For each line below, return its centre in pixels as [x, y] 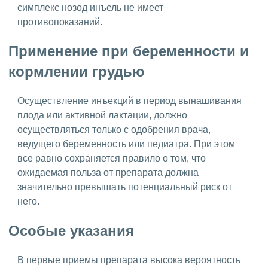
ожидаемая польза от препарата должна [108, 172]
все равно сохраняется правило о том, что [112, 158]
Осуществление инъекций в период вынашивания [130, 100]
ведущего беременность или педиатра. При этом [126, 144]
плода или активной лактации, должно [102, 115]
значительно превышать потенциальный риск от [125, 187]
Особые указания [71, 230]
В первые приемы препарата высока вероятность [129, 260]
